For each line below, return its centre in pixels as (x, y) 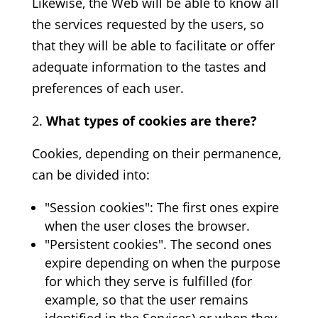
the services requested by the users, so (148, 24)
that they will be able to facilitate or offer (153, 45)
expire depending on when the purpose (162, 263)
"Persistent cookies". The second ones (158, 244)
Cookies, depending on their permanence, (156, 153)
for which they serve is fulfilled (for (148, 281)
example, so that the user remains (146, 300)
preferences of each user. (108, 88)
